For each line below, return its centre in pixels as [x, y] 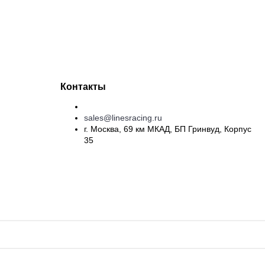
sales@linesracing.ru [123, 118]
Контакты [83, 86]
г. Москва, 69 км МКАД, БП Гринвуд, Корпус [168, 129]
